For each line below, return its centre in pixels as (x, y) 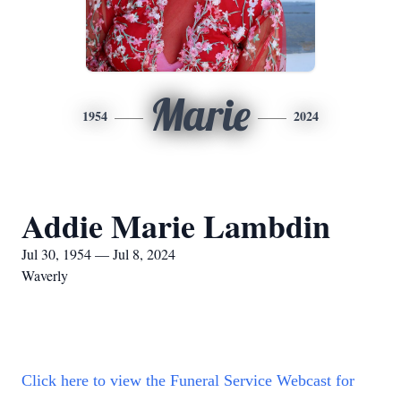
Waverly (45, 275)
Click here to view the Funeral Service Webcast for (188, 380)
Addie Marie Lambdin (176, 226)
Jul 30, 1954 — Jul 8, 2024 (98, 254)
